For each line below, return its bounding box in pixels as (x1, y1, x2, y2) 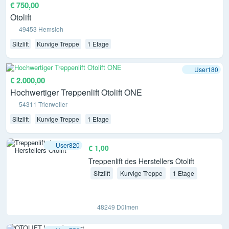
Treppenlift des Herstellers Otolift (88, 156, 194, 167)
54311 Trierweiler (19, 100, 68, 109)
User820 (56, 141, 80, 150)
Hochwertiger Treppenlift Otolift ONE (10, 86, 142, 99)
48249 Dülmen (97, 202, 139, 212)
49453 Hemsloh (19, 24, 64, 33)
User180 (194, 64, 218, 74)
